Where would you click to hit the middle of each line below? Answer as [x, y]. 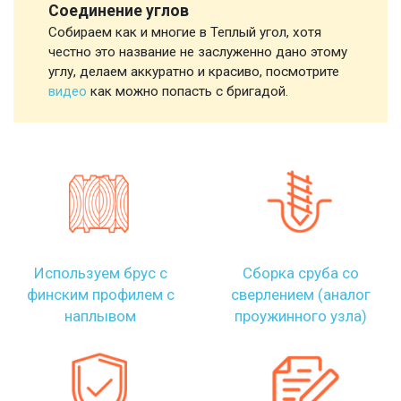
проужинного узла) [301, 316]
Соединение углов [119, 11]
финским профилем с [100, 295]
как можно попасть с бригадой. [188, 92]
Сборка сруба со [301, 273]
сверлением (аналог [301, 295]
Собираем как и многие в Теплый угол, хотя [185, 33]
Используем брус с [100, 273]
